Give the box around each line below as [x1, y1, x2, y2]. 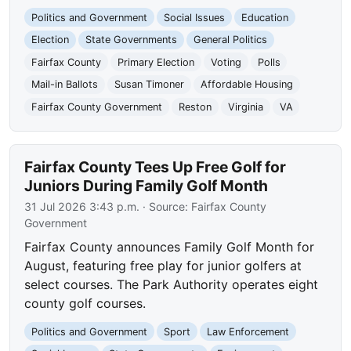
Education [241, 11, 288, 24]
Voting [210, 56, 241, 68]
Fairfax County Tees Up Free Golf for [24, 157, 287, 176]
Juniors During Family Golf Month [24, 175, 269, 195]
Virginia [227, 100, 263, 113]
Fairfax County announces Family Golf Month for [24, 238, 315, 255]
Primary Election [117, 56, 194, 68]
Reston [178, 100, 212, 113]
